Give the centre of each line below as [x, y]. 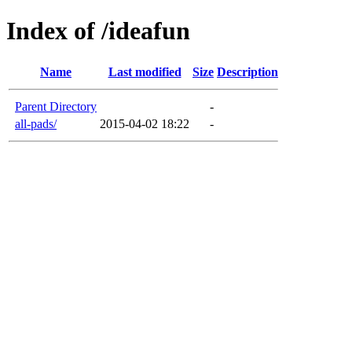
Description [247, 71]
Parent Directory [56, 106]
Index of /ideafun [98, 31]
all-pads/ [36, 123]
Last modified [145, 71]
